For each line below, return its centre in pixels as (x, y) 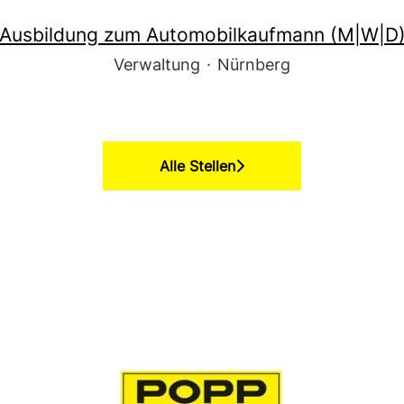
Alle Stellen (197, 166)
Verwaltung (157, 64)
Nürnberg (254, 64)
